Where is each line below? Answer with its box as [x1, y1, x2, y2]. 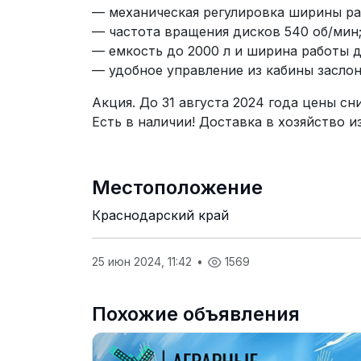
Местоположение [92, 175, 263, 199]
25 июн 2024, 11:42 [92, 254, 195, 268]
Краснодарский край [92, 206, 229, 223]
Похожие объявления [92, 301, 300, 326]
